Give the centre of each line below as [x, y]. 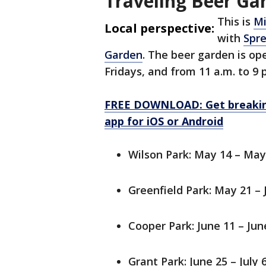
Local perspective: [159, 28]
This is [235, 22]
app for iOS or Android [164, 121]
